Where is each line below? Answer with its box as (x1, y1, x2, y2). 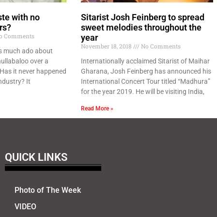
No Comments (139, 42, 181, 50)
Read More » (81, 105, 113, 112)
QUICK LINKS (4, 151, 67, 163)
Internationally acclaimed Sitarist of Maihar (81, 57, 210, 65)
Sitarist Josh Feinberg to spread (81, 12, 204, 22)
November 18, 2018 (81, 42, 133, 50)
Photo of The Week (14, 185, 81, 195)
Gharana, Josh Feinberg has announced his (81, 67, 211, 75)
